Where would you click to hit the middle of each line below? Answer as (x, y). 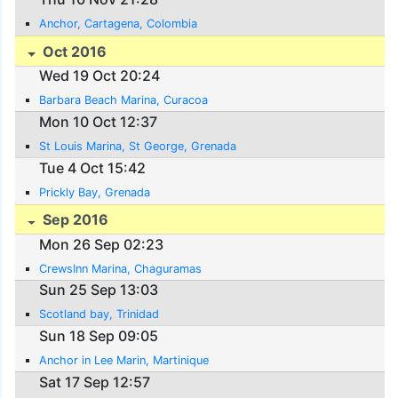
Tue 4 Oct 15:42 (93, 167)
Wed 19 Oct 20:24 (100, 76)
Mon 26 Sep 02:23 (102, 244)
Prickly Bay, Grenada (95, 192)
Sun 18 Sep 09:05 (99, 335)
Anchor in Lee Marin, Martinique (124, 360)
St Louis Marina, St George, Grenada (138, 146)
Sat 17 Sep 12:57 (95, 382)
